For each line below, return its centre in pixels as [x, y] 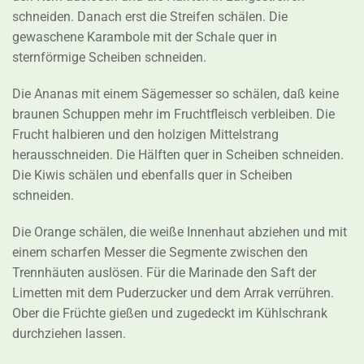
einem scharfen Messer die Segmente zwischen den [160, 253]
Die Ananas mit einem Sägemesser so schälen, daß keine [175, 94]
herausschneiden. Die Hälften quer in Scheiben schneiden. [178, 155]
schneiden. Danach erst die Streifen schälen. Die [150, 17]
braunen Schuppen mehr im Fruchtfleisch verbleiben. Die [173, 115]
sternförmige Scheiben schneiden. [109, 58]
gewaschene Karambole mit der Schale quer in [145, 37]
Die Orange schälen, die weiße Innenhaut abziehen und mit [180, 232]
